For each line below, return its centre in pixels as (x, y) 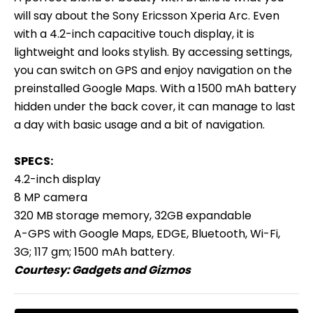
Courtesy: (43, 270)
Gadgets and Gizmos (131, 270)
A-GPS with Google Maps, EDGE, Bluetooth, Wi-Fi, (147, 233)
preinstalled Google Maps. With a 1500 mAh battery (155, 88)
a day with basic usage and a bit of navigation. (139, 124)
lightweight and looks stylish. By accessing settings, (153, 52)
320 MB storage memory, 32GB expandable (133, 215)
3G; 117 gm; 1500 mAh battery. (94, 252)
